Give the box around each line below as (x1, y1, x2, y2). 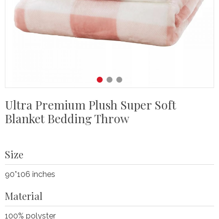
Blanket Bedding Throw (5, 110, 129, 126)
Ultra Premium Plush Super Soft (5, 97, 176, 112)
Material (5, 189, 43, 202)
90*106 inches (5, 170, 55, 179)
